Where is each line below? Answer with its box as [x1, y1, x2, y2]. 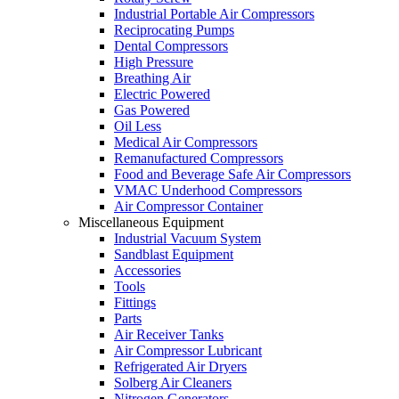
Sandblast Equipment [114, 246, 233, 262]
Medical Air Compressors [114, 134, 257, 150]
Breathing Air [114, 69, 191, 85]
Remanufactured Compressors [114, 150, 283, 166]
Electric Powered [114, 85, 210, 102]
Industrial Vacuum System [114, 230, 261, 246]
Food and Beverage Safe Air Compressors [114, 166, 351, 182]
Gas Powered [114, 102, 190, 118]
